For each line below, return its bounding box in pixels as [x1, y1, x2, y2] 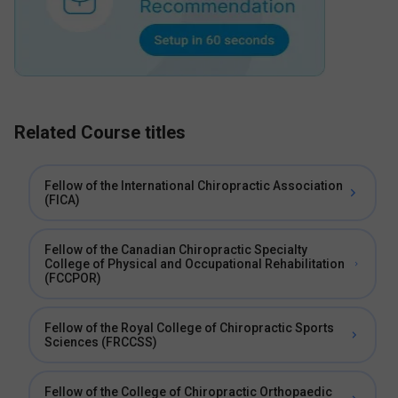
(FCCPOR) [44, 271, 101, 285]
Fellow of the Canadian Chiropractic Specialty [44, 243, 307, 257]
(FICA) [44, 193, 80, 207]
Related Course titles [14, 122, 186, 143]
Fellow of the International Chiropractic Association [44, 179, 343, 193]
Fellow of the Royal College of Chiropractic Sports [44, 321, 334, 335]
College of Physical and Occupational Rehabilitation [44, 257, 345, 271]
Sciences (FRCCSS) [44, 335, 157, 349]
